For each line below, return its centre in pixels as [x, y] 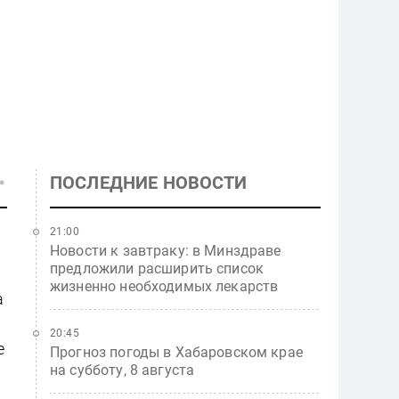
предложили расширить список [157, 269]
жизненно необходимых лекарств [164, 286]
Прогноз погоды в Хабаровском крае [176, 352]
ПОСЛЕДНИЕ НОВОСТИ [149, 183]
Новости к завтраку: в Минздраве [166, 251]
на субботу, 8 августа [122, 370]
